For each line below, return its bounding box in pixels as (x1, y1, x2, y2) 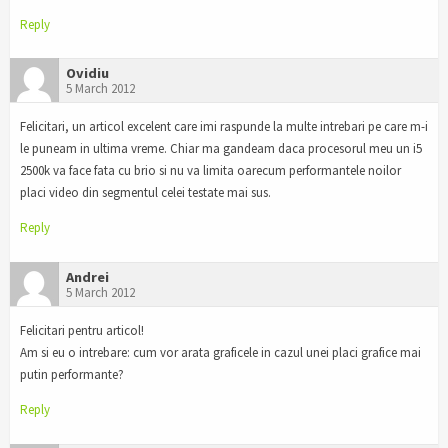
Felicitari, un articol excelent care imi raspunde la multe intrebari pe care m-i (20, 118, 428, 136)
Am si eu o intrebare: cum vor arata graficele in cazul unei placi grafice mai (20, 344, 421, 362)
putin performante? (20, 366, 124, 384)
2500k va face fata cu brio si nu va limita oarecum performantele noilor (20, 162, 401, 180)
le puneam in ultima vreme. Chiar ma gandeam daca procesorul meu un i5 (20, 140, 422, 158)
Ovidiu (66, 64, 109, 83)
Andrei (66, 268, 109, 287)
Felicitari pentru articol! (20, 322, 144, 340)
